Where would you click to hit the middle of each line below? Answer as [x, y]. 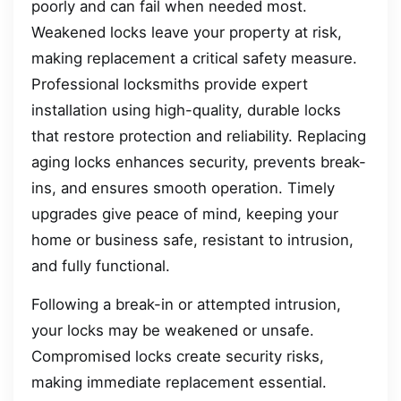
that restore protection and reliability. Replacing [199, 136]
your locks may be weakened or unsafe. [173, 330]
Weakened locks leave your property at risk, [187, 32]
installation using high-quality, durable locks [186, 110]
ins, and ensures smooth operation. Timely [183, 188]
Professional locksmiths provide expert [170, 84]
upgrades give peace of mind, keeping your [185, 213]
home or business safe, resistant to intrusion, [192, 239]
